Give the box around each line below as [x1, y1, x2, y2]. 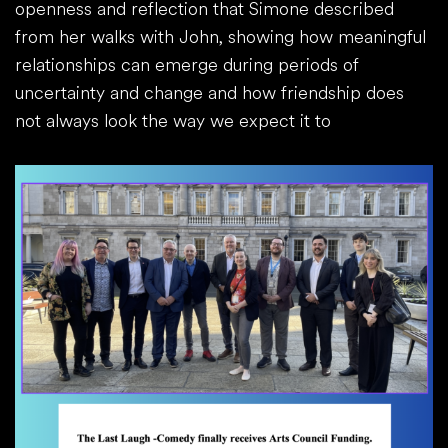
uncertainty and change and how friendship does [15, 79, 404, 106]
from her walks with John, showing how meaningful [15, 23, 426, 50]
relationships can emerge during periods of [15, 51, 359, 78]
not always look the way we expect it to [15, 107, 336, 134]
